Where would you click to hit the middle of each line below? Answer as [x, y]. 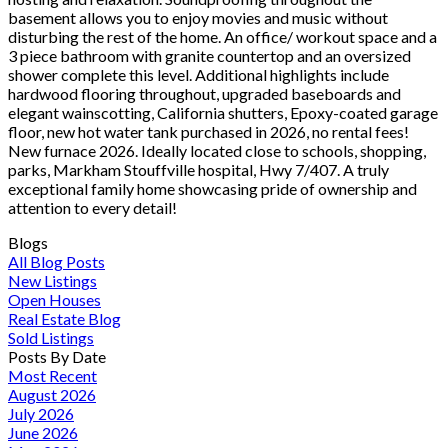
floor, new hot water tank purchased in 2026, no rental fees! [208, 131]
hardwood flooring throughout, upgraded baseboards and [204, 93]
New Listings [52, 280]
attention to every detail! [92, 207]
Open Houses [54, 299]
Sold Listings [51, 337]
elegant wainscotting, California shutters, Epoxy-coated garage [223, 112]
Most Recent [52, 375]
